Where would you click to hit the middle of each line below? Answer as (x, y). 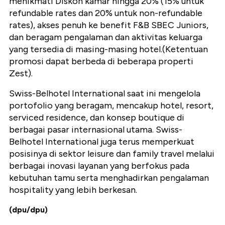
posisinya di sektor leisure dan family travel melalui (112, 154)
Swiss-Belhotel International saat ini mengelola (105, 94)
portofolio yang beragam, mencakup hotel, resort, (111, 106)
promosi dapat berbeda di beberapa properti (101, 62)
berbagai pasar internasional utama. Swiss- (96, 130)
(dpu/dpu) (28, 210)
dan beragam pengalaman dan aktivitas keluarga (106, 37)
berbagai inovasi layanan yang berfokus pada (99, 166)
